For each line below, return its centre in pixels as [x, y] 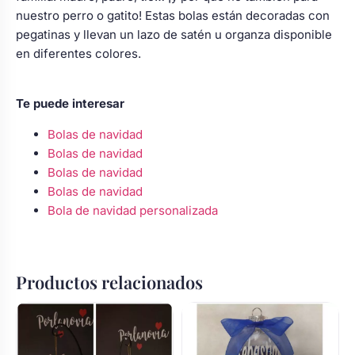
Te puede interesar [70, 104]
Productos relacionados [109, 282]
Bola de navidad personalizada [133, 211]
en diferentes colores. [78, 54]
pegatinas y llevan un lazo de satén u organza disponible [174, 35]
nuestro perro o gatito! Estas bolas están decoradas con [173, 16]
